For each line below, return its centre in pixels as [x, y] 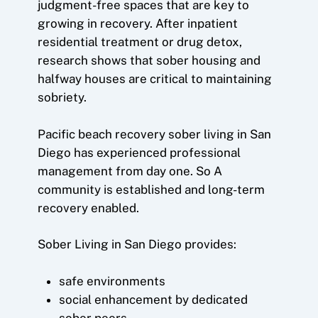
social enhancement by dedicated [153, 299]
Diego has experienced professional [139, 152]
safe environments [112, 281]
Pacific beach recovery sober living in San [154, 134]
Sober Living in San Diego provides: [137, 245]
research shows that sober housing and [149, 61]
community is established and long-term [151, 189]
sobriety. [62, 98]
